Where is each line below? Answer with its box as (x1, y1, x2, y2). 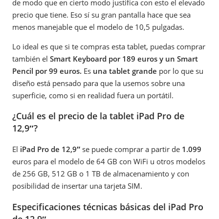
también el (12, 53, 50, 64)
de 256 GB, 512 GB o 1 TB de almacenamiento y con (12, 168, 189, 178)
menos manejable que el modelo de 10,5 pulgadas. (12, 22, 184, 32)
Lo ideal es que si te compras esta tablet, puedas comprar (12, 41, 205, 51)
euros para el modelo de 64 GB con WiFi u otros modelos (12, 156, 205, 166)
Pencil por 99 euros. (12, 66, 82, 76)
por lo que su (157, 66, 203, 76)
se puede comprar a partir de (80, 144, 182, 154)
